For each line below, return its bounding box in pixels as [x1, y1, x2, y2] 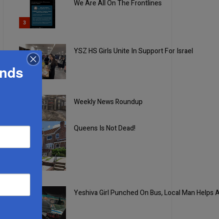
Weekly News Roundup [74, 97, 143, 108]
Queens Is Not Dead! [74, 123, 136, 134]
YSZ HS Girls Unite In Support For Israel [74, 46, 194, 57]
